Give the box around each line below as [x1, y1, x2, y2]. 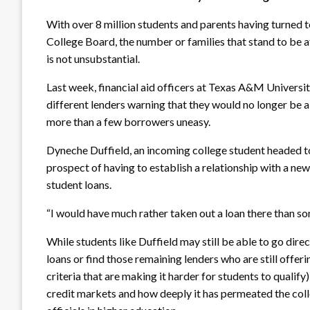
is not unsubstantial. [46, 51, 140, 65]
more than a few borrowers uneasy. [46, 114, 210, 128]
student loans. [46, 177, 111, 191]
